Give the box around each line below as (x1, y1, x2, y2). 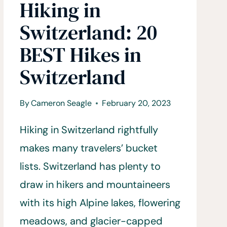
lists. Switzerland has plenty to (19, 160, 161, 173)
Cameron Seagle (30, 98, 92, 109)
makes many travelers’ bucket (19, 141, 158, 155)
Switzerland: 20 (19, 19, 157, 47)
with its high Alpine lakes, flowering (19, 196, 180, 210)
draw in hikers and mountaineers (19, 178, 170, 192)
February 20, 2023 (101, 98, 171, 109)
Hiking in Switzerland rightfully (19, 123, 158, 137)
